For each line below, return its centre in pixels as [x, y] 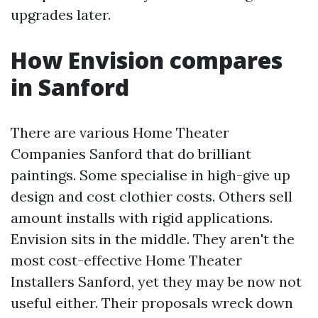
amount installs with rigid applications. [142, 218]
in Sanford [70, 87]
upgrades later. [61, 15]
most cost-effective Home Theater [126, 260]
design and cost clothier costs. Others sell [152, 196]
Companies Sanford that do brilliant [131, 154]
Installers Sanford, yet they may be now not [156, 281]
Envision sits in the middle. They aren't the [153, 239]
